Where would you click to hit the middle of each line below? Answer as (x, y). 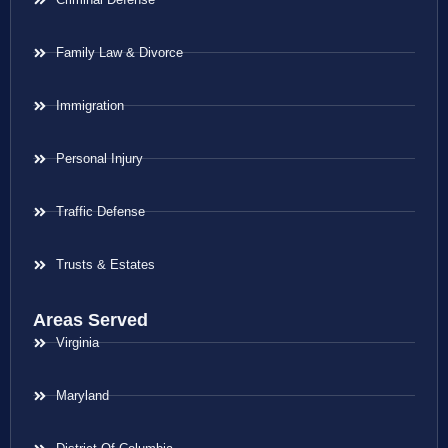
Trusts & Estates (105, 264)
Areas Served (90, 319)
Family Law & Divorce (119, 52)
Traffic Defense (100, 211)
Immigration (89, 105)
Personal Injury (99, 158)
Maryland (82, 395)
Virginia (77, 342)
